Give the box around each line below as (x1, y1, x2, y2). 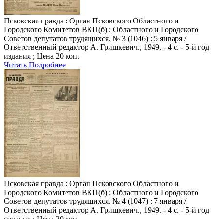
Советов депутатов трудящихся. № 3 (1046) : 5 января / (4, 34, 186, 43)
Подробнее (29, 60, 66, 69)
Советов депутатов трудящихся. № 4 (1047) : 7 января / (4, 197, 186, 205)
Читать (4, 60, 27, 69)
